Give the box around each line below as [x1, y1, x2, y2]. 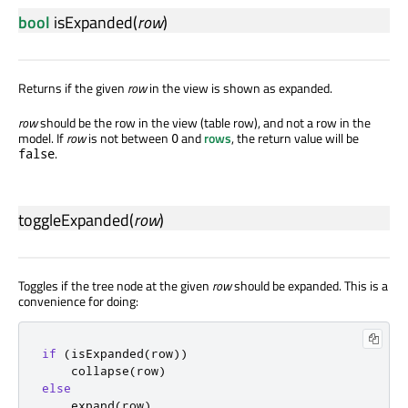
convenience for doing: [18, 291, 138, 311]
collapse [42, 363, 129, 379]
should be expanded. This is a [231, 276, 388, 296]
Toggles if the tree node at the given [18, 276, 212, 296]
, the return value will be [231, 128, 359, 148]
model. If [18, 128, 66, 148]
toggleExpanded [18, 208, 129, 233]
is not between [86, 128, 171, 148]
